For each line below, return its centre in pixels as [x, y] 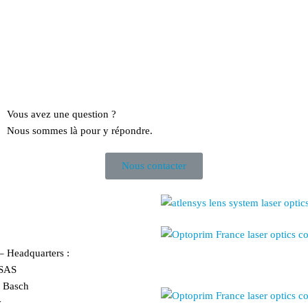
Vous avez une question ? [61, 114]
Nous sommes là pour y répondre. [79, 130]
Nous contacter [154, 165]
